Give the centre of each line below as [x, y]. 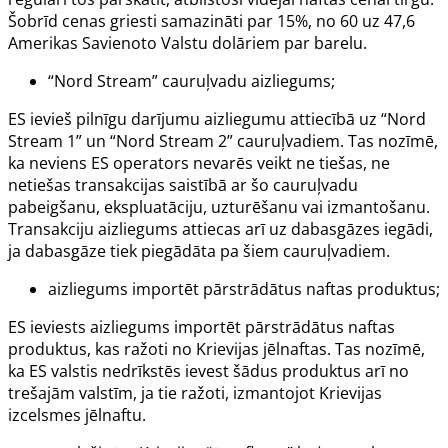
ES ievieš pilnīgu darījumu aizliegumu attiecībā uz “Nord [217, 118]
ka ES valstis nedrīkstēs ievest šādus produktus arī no [208, 370]
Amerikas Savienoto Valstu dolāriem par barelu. [187, 42]
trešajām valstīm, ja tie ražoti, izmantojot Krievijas [195, 392]
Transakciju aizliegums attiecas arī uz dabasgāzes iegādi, [220, 228]
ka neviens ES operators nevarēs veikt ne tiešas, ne [199, 162]
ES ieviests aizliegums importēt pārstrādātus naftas [201, 326]
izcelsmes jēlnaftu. [77, 414]
